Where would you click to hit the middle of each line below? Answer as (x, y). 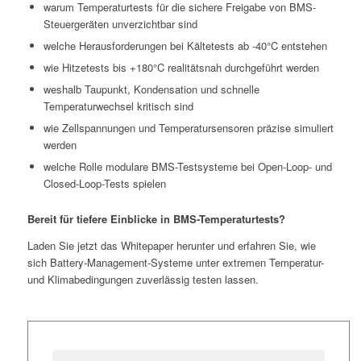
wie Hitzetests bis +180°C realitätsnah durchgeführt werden (181, 68)
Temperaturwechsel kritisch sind (118, 106)
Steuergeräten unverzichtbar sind (120, 24)
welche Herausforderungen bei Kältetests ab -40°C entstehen (185, 46)
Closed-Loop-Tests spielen (104, 184)
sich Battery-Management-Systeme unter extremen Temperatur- (175, 262)
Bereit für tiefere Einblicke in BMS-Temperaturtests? (156, 219)
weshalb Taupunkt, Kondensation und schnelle (151, 89)
